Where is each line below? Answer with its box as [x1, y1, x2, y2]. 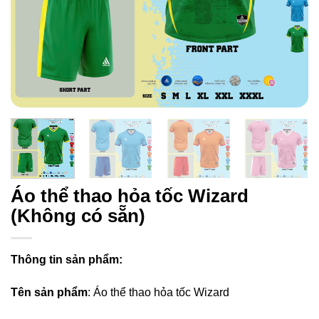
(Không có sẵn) [11, 204, 145, 226]
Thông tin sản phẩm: [11, 253, 122, 266]
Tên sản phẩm [11, 286, 88, 298]
